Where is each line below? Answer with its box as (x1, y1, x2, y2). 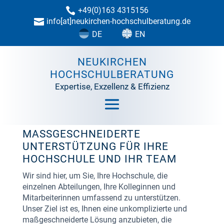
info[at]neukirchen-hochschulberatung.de (46, 16, 190, 26)
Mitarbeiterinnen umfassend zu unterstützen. (22, 193, 180, 202)
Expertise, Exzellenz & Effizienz (54, 81, 169, 91)
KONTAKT (85, 35, 138, 47)
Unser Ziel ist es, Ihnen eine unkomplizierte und (22, 204, 187, 213)
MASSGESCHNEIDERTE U (22, 128, 140, 140)
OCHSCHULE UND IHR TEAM (22, 153, 167, 165)
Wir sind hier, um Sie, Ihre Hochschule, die (22, 171, 167, 180)
